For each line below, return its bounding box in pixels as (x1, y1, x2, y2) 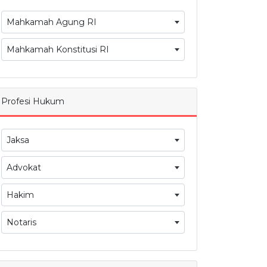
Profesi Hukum (1, 96, 64, 107)
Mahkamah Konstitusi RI (7, 44, 109, 55)
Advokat (7, 162, 41, 173)
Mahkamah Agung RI (7, 17, 97, 28)
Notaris (7, 217, 36, 228)
